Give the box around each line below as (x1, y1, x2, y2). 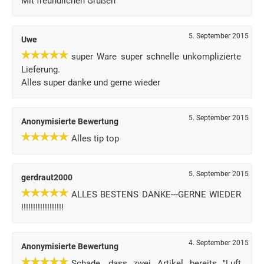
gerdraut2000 (21, 173, 72, 182)
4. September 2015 (189, 239, 249, 247)
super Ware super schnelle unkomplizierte (71, 51, 242, 62)
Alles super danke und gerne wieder (21, 77, 160, 88)
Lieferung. (21, 64, 60, 75)
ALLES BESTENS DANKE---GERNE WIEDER (71, 189, 242, 200)
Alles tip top (71, 133, 119, 144)
